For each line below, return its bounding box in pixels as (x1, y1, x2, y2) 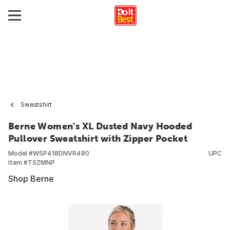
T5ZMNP (28, 159, 55, 166)
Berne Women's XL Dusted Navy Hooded (8, 121, 192, 131)
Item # (8, 159, 28, 166)
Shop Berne (8, 174, 54, 184)
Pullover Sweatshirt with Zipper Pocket (8, 133, 188, 144)
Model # (8, 149, 33, 157)
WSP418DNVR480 (33, 149, 89, 157)
